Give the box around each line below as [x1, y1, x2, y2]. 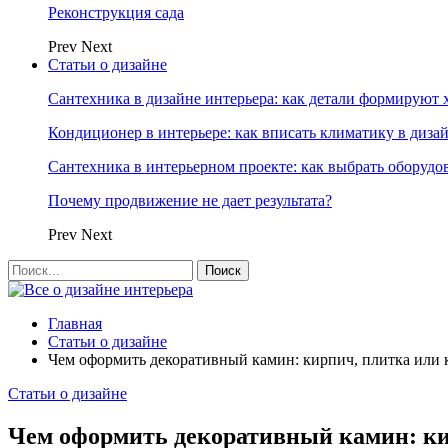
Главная [48, 315, 102, 332]
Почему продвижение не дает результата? [48, 192, 332, 209]
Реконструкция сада [48, 4, 184, 21]
